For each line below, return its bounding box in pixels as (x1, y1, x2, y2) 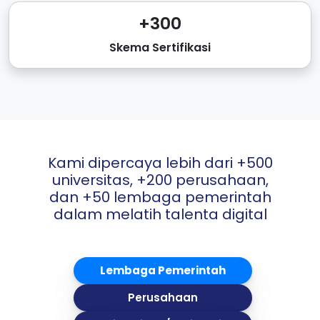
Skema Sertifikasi (109, 39, 211, 56)
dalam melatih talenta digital (53, 204, 267, 225)
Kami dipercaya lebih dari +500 (47, 153, 273, 174)
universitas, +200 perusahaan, (51, 170, 269, 191)
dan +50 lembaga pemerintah (49, 187, 271, 208)
